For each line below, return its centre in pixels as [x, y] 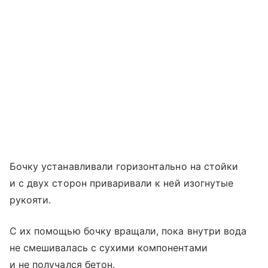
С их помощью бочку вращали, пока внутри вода [128, 231]
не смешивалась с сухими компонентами [109, 247]
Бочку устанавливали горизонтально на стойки [124, 166]
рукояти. [31, 200]
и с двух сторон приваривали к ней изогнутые [122, 183]
